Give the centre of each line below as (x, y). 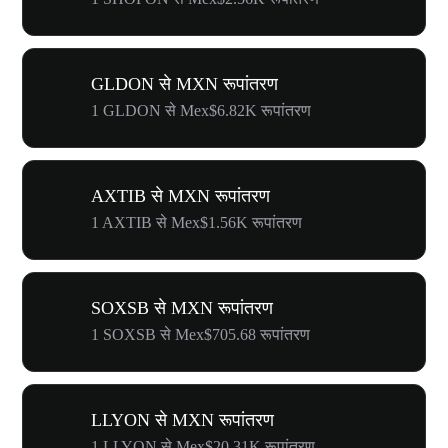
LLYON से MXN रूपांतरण (182, 419)
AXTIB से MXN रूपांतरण (180, 195)
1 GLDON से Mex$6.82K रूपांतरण (201, 110)
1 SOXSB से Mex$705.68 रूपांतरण (200, 334)
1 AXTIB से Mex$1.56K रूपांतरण (196, 222)
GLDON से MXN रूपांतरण (184, 83)
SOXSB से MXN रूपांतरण (182, 307)
